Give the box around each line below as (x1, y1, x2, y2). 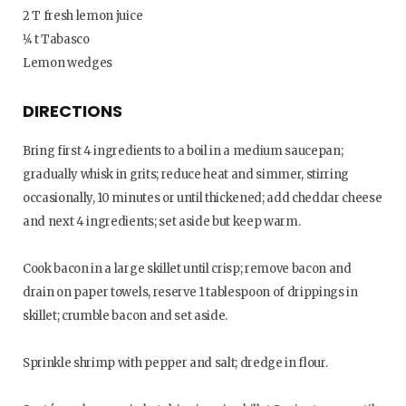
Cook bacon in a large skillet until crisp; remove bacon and (23, 261, 352, 277)
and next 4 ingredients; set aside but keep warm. (23, 214, 301, 230)
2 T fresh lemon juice (23, 8, 143, 24)
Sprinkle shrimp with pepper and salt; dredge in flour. (23, 355, 328, 372)
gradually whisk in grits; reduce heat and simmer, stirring (23, 167, 350, 183)
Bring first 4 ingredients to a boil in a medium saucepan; (23, 143, 343, 159)
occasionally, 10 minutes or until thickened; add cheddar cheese (23, 190, 382, 207)
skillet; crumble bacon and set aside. (23, 308, 227, 324)
